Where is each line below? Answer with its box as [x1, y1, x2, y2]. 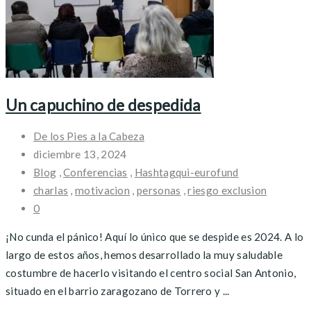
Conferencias [63, 166, 128, 179]
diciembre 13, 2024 [33, 148, 127, 161]
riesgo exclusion [187, 184, 267, 197]
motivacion [75, 184, 131, 197]
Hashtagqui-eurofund [134, 166, 239, 179]
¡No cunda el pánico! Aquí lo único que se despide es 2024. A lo [6, 230, 304, 244]
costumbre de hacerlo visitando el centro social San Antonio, [6, 267, 296, 280]
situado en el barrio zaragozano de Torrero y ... [6, 285, 230, 298]
